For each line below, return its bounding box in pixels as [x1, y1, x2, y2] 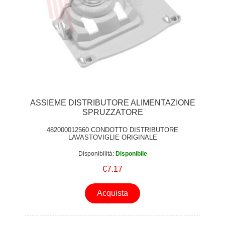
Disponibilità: [78, 150, 114, 157]
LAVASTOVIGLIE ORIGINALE [68, 133, 157, 141]
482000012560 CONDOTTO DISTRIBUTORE [47, 126, 178, 134]
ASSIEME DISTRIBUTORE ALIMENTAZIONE [30, 98, 195, 107]
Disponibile [115, 150, 147, 157]
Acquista [97, 189, 128, 198]
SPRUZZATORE [82, 108, 143, 117]
